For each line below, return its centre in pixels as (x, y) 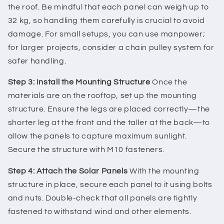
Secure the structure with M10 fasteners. (86, 150)
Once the (169, 82)
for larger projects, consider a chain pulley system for (111, 47)
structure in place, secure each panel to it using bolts (110, 185)
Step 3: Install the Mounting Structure (79, 82)
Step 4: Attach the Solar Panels (68, 171)
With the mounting (163, 171)
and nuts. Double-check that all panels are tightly (102, 198)
